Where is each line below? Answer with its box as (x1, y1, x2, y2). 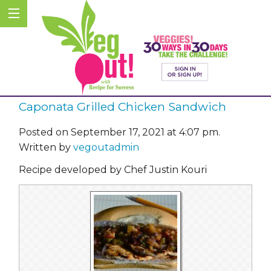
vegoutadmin (73, 141, 139, 153)
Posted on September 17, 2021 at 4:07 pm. (19, 126, 220, 138)
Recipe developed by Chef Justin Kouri (19, 163, 207, 175)
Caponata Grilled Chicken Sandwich (19, 99, 226, 114)
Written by (19, 141, 73, 153)
